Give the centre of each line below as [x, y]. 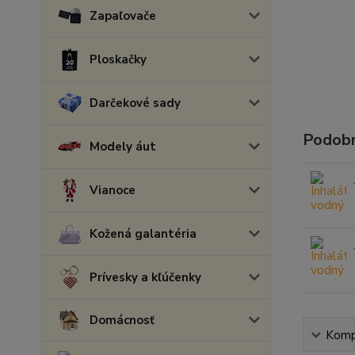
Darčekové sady [135, 103]
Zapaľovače [123, 16]
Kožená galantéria [143, 234]
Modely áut [123, 147]
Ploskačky [118, 59]
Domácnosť [122, 320]
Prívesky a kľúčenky [145, 277]
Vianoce [113, 190]
